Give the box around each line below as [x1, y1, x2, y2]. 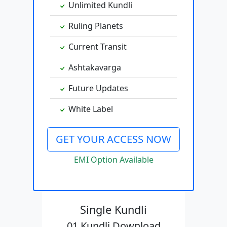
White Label [66, 103, 113, 115]
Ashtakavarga [66, 62, 121, 73]
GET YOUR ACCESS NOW [56, 132, 171, 146]
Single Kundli [80, 202, 147, 217]
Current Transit [66, 41, 127, 53]
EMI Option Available [73, 154, 154, 166]
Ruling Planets [66, 20, 123, 32]
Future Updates [66, 83, 128, 94]
